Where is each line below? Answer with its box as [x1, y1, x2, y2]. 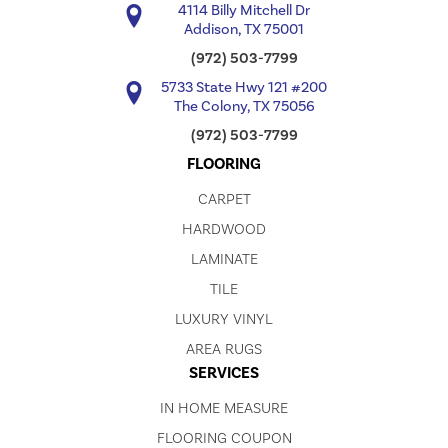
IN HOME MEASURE [160, 398, 288, 418]
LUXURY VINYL [175, 309, 273, 329]
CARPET [197, 189, 251, 209]
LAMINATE [190, 249, 258, 269]
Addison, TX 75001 [184, 19, 304, 39]
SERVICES [189, 362, 259, 383]
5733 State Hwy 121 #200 [161, 77, 327, 97]
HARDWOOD [182, 219, 266, 239]
